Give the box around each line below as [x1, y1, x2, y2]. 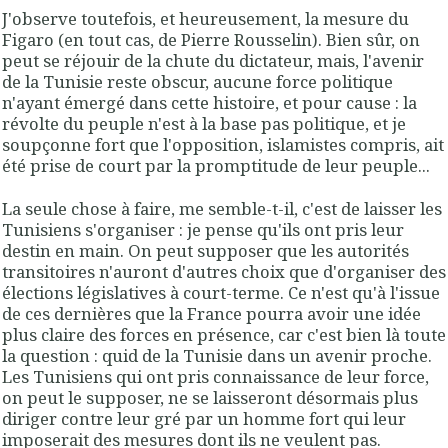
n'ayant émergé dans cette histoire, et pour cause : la [2, 90, 417, 114]
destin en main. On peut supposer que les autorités [2, 239, 409, 263]
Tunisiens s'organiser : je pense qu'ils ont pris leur [2, 218, 404, 242]
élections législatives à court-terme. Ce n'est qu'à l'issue [2, 281, 440, 305]
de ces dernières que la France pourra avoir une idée [2, 302, 421, 326]
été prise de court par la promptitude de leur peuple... [2, 153, 430, 177]
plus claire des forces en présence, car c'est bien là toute [2, 323, 446, 347]
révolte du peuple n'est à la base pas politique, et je [2, 111, 406, 135]
